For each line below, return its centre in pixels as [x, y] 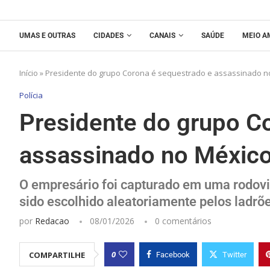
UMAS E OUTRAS [47, 35]
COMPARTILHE [57, 255]
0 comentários [183, 221]
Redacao [52, 221]
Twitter [234, 254]
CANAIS [162, 35]
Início [29, 73]
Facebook [173, 254]
